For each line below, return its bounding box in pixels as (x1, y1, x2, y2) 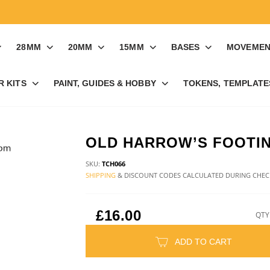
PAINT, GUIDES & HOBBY (53, 78, 156, 88)
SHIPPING (85, 171, 116, 180)
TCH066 (101, 159, 125, 168)
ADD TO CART (175, 237, 232, 247)
